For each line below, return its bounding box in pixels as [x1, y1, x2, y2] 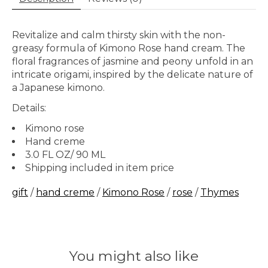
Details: [12, 102, 46, 114]
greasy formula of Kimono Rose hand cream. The [12, 42, 245, 54]
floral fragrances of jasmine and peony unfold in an [12, 56, 253, 68]
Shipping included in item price [25, 162, 174, 174]
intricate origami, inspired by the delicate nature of [12, 69, 253, 81]
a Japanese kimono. [12, 82, 105, 94]
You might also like [69, 248, 199, 265]
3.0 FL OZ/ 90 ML [25, 149, 105, 161]
